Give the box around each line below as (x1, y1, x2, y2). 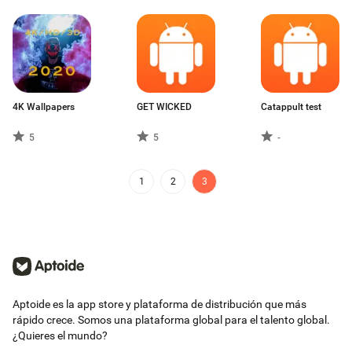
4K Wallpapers (13, 101, 75, 112)
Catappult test (261, 101, 321, 112)
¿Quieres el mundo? (13, 329, 108, 342)
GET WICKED (137, 101, 192, 112)
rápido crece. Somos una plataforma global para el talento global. (13, 313, 330, 326)
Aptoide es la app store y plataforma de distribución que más (13, 298, 306, 310)
